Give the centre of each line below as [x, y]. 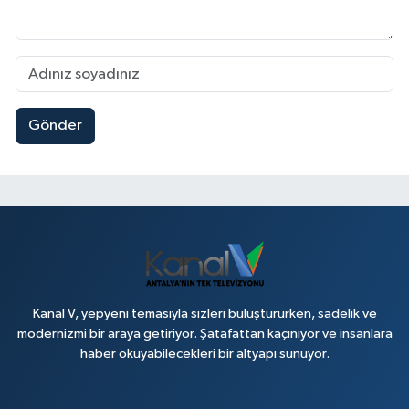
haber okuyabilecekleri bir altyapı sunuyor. [204, 354]
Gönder [55, 126]
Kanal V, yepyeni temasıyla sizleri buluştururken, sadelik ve [204, 314]
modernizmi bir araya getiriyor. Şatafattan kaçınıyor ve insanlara [204, 334]
